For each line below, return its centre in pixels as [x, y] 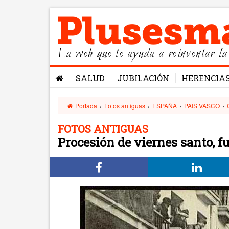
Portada [86, 106]
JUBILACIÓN [143, 78]
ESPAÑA [165, 106]
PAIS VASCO [202, 106]
